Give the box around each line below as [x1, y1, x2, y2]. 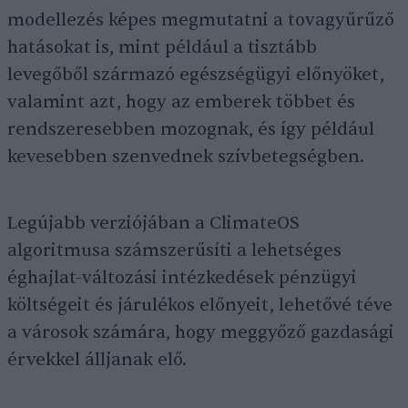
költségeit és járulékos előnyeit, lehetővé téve [7, 294, 393, 316]
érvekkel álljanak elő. [7, 349, 187, 371]
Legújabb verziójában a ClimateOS [7, 212, 300, 234]
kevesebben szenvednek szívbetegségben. [7, 146, 364, 168]
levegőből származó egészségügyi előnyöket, [7, 64, 384, 86]
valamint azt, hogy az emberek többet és [7, 91, 355, 113]
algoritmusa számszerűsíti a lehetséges [7, 240, 342, 261]
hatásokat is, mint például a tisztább [7, 36, 317, 58]
